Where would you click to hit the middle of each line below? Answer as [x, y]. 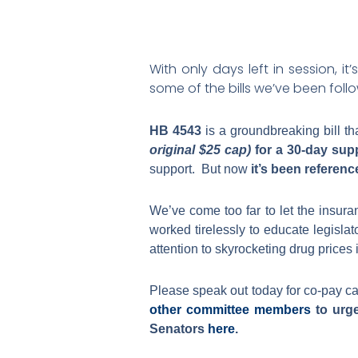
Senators [179, 329]
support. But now [200, 169]
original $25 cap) [200, 150]
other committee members [231, 310]
